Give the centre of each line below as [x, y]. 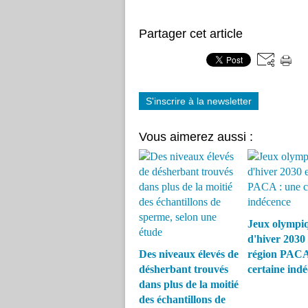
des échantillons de [182, 299]
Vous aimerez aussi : [196, 137]
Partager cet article [191, 34]
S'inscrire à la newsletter [199, 101]
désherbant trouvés [184, 269]
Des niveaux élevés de [189, 254]
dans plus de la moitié [189, 284]
